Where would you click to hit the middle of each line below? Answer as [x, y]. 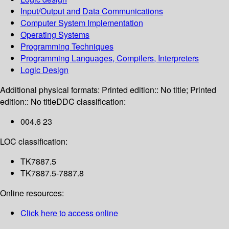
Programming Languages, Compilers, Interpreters [110, 58]
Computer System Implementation [82, 23]
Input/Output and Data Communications [92, 11]
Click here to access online [69, 213]
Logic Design [44, 70]
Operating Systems [55, 35]
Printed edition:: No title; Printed [159, 90]
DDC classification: [91, 102]
